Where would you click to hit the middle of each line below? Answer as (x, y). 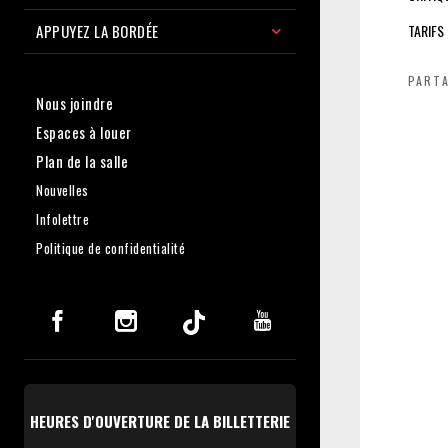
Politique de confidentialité (110, 247)
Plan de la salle (82, 160)
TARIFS (426, 30)
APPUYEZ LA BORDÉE (97, 30)
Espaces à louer (84, 131)
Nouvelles (62, 189)
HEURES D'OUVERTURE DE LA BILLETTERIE (160, 420)
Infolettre (62, 218)
